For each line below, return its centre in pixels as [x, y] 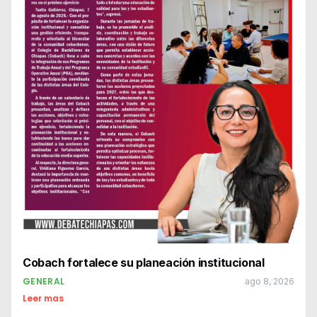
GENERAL [44, 282]
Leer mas [43, 299]
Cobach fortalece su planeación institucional [144, 263]
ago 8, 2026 [270, 282]
